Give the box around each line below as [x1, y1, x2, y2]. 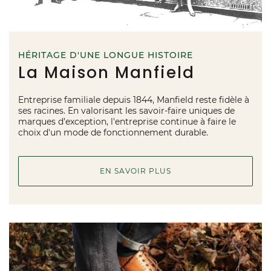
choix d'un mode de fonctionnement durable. [18, 127, 208, 139]
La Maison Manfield [18, 62, 195, 84]
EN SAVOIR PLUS [100, 166, 171, 176]
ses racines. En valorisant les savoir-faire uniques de [18, 105, 235, 117]
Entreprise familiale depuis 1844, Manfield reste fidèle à [18, 94, 249, 106]
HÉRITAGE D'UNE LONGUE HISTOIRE [18, 50, 193, 61]
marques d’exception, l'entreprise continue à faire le [18, 116, 236, 128]
